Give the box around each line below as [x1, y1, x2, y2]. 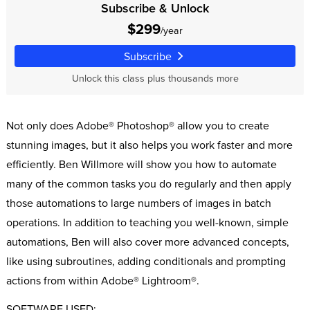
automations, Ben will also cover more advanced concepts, [6, 234, 289, 250]
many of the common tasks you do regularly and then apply [6, 176, 291, 192]
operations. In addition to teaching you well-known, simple [6, 215, 289, 230]
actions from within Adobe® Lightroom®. [6, 273, 199, 289]
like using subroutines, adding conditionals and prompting [6, 253, 286, 269]
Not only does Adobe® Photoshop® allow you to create [6, 118, 269, 134]
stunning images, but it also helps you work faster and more [6, 137, 293, 153]
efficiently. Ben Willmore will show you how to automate [6, 156, 277, 172]
